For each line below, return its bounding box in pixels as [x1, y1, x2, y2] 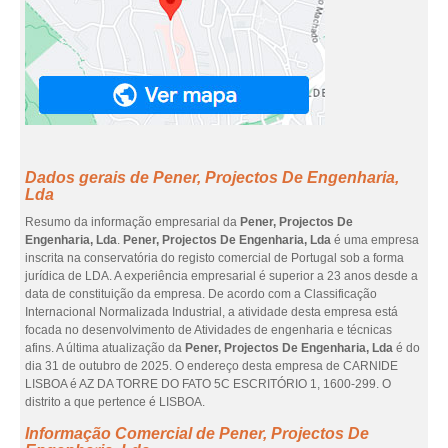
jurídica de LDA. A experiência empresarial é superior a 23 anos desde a [25, 269, 418, 283]
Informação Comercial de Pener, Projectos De [25, 425, 369, 442]
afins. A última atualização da [25, 341, 185, 355]
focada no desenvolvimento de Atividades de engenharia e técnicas [25, 323, 392, 337]
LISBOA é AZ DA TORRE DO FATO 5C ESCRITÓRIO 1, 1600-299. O [25, 377, 391, 391]
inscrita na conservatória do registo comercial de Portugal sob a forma [25, 251, 404, 265]
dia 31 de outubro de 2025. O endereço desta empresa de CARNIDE [25, 359, 398, 373]
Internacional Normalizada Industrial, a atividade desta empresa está [25, 305, 398, 319]
